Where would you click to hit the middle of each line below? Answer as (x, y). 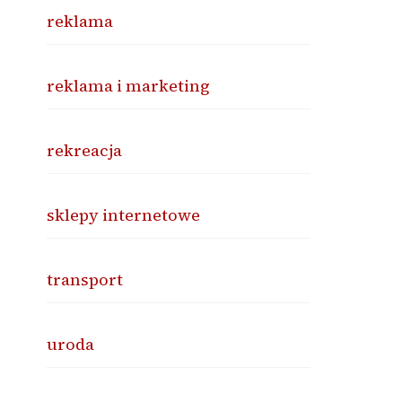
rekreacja (85, 150)
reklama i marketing (129, 86)
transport (85, 280)
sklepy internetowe (124, 215)
